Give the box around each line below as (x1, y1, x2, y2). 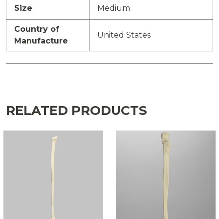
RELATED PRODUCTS (6, 103, 147, 119)
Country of (14, 24, 59, 34)
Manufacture (14, 36, 68, 46)
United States (97, 30, 151, 40)
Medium (97, 3, 130, 13)
